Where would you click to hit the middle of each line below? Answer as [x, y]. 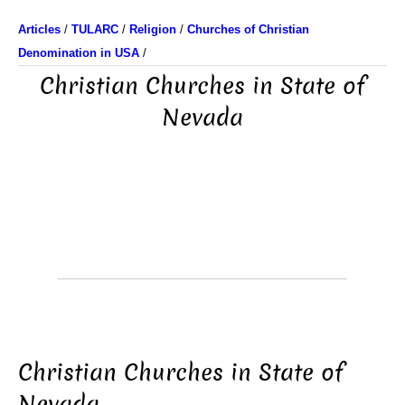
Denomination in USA [79, 53]
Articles [39, 29]
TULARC [95, 29]
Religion [153, 29]
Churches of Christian [248, 29]
